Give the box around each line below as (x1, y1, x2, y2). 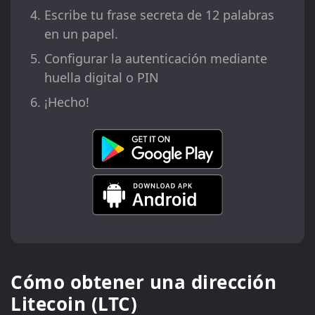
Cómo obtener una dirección (11, 269, 276, 295)
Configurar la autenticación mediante (44, 50, 267, 67)
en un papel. (44, 25, 118, 43)
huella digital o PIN (44, 69, 159, 86)
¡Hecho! (44, 94, 89, 111)
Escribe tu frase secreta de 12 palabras (44, 6, 274, 24)
